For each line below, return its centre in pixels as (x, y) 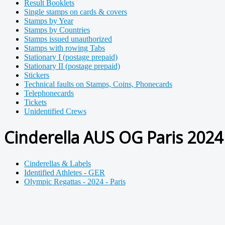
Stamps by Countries (57, 30)
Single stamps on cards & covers (76, 12)
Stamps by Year (49, 21)
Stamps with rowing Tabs (65, 48)
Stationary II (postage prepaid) (72, 66)
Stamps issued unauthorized (68, 39)
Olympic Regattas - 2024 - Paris (75, 181)
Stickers (37, 75)
